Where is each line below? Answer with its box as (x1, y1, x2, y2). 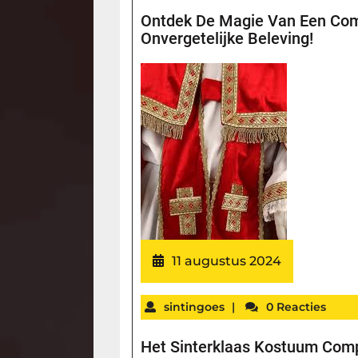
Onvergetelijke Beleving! (141, 28, 314, 48)
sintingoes (164, 299, 225, 314)
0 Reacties (266, 299, 327, 314)
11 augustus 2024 (172, 253, 282, 268)
